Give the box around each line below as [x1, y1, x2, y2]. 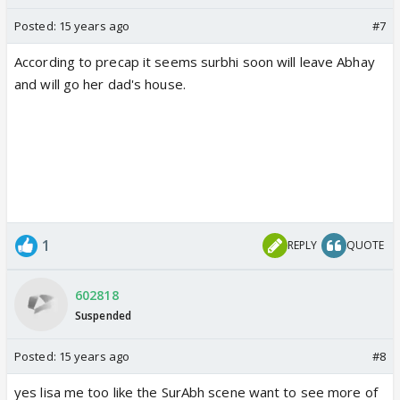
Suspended [75, 308, 131, 324]
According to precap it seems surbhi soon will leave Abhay [14, 52, 375, 71]
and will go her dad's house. [14, 74, 186, 93]
